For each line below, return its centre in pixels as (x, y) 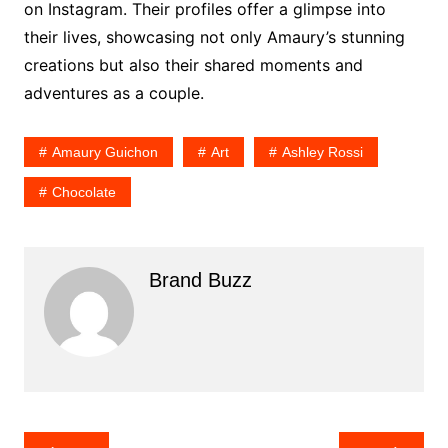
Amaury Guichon (104, 151)
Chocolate (83, 191)
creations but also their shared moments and (193, 64)
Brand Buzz (200, 279)
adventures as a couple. (113, 92)
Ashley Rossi (322, 151)
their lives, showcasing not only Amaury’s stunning (214, 36)
